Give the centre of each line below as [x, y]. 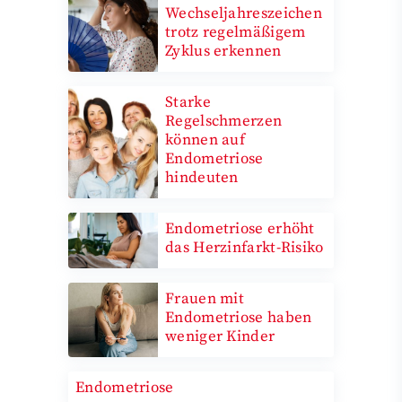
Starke [188, 102]
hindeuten [202, 177]
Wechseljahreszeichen [244, 13]
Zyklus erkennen [223, 51]
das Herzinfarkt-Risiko [245, 247]
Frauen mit [205, 298]
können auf [205, 140]
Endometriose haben [239, 317]
